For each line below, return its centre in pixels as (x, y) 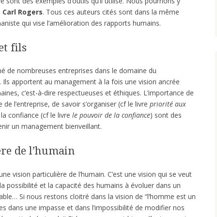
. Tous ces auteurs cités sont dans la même (111, 12)
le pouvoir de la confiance (111, 115)
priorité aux (168, 104)
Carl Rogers (23, 12)
